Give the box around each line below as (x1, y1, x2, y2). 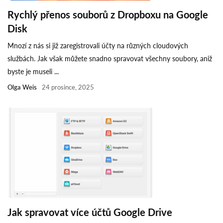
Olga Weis (7, 83, 37, 92)
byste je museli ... (7, 67, 59, 76)
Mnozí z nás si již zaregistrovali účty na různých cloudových (7, 41, 188, 50)
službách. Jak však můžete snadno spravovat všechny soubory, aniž (7, 54, 212, 63)
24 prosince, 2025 (42, 83, 94, 92)
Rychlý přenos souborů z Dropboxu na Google (7, 8, 208, 21)
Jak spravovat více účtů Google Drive (7, 206, 172, 219)
